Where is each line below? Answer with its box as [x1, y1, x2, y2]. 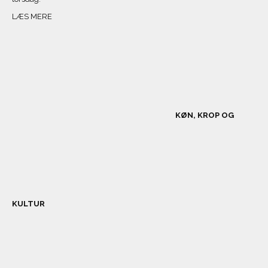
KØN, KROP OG [173, 111, 234, 120]
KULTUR [12, 199, 45, 208]
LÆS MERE [12, 11, 52, 21]
